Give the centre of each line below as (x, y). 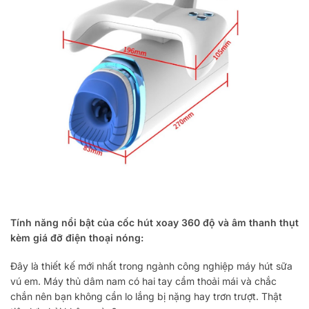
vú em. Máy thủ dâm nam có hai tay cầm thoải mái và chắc (143, 281)
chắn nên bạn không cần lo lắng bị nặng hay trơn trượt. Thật (146, 297)
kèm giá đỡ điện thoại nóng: (77, 237)
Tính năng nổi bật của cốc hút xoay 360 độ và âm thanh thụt (154, 222)
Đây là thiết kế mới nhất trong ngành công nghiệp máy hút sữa (151, 266)
